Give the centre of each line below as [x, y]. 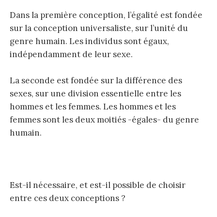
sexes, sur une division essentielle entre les [95, 93]
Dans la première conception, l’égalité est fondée [106, 15]
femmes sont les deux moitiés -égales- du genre [104, 119]
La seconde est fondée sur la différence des [96, 80]
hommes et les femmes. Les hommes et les [93, 106]
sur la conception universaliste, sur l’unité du [99, 28]
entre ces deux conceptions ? [68, 198]
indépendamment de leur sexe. [71, 54]
